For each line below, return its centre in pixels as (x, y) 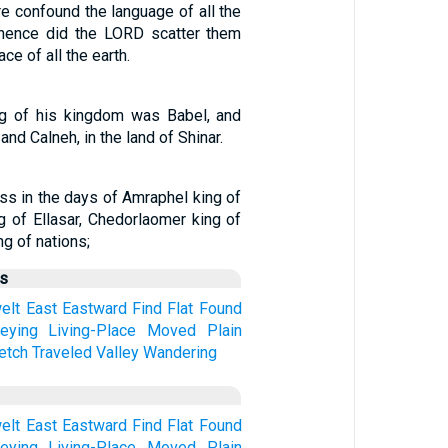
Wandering (179, 352)
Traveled (61, 352)
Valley (117, 352)
